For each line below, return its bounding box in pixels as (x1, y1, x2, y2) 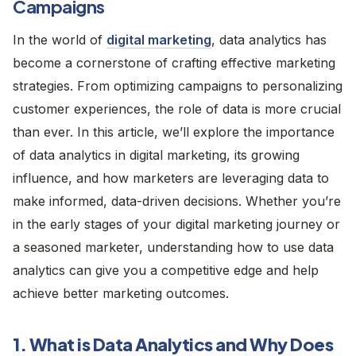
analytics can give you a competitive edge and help (13, 261, 319, 278)
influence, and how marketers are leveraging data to (13, 169, 329, 186)
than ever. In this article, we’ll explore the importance (13, 123, 335, 140)
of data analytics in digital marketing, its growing (13, 146, 300, 163)
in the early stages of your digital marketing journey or (13, 215, 340, 232)
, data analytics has (211, 31, 327, 48)
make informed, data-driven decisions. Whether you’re (13, 192, 341, 209)
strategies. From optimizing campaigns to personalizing (13, 77, 342, 94)
